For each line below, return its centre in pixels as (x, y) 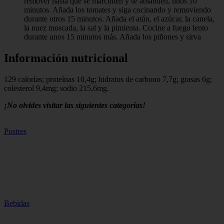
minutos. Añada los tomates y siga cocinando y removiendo (117, 10)
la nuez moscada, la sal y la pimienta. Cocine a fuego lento (116, 28)
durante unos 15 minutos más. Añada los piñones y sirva (112, 37)
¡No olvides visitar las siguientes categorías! (75, 105)
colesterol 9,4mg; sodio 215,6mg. (56, 88)
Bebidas (17, 203)
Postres (15, 131)
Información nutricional (66, 58)
